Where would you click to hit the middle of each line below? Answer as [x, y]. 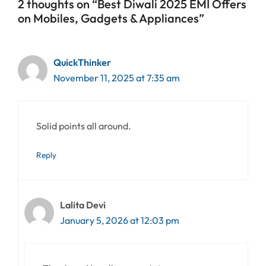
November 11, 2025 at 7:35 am [117, 77]
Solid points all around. [84, 126]
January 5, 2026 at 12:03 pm [120, 220]
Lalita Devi [83, 205]
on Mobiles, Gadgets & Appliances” [111, 18]
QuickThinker [82, 62]
